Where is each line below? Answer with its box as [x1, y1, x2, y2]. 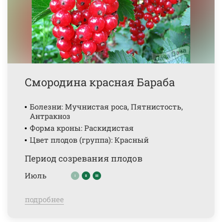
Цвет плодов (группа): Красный [30, 135, 149, 145]
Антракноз [30, 111, 70, 121]
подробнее [25, 194, 64, 204]
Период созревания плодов [25, 153, 143, 164]
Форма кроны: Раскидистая [30, 123, 134, 133]
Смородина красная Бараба [25, 75, 175, 89]
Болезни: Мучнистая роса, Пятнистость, [30, 102, 183, 111]
